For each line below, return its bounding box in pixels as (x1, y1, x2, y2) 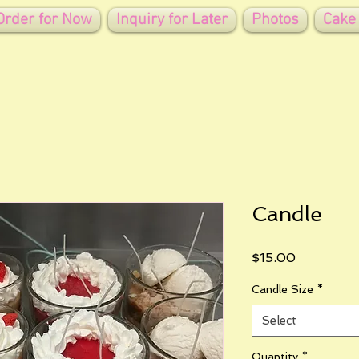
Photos (251, 10, 299, 30)
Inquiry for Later (115, 10, 228, 30)
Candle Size (252, 282, 313, 296)
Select (262, 313, 296, 328)
